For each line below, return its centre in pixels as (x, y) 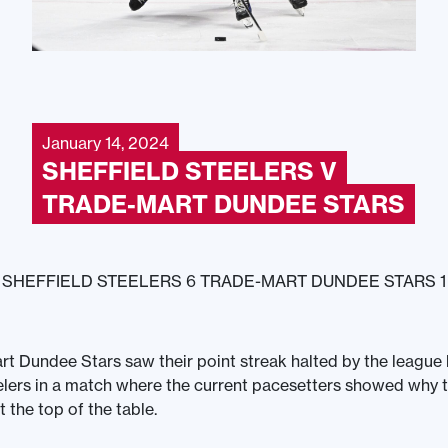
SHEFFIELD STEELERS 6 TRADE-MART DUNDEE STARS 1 (224, 281)
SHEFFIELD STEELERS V (189, 171)
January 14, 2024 (105, 143)
